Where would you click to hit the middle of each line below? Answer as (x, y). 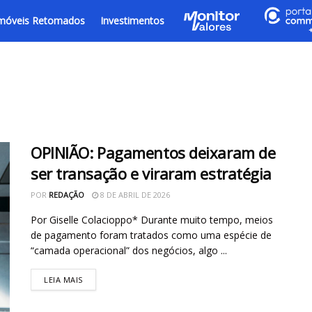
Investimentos (132, 21)
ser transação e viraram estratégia (151, 173)
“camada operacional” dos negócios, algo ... (129, 250)
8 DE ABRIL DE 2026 (134, 195)
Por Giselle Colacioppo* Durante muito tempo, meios (152, 220)
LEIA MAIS (63, 280)
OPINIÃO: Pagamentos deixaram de (153, 153)
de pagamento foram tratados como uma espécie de (151, 235)
